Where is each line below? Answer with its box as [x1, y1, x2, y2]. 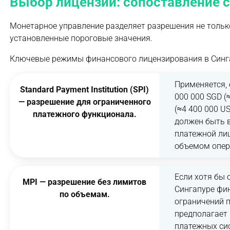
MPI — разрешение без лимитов [23, 177, 146, 187]
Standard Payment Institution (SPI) [20, 85, 149, 94]
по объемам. [59, 189, 110, 199]
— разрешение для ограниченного [18, 97, 151, 107]
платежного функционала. [32, 109, 137, 119]
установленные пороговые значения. [10, 33, 152, 43]
